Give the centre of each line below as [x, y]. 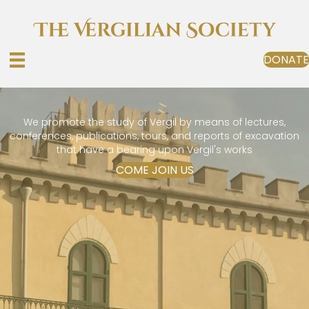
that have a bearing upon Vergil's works [154, 150]
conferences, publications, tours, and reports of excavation [154, 136]
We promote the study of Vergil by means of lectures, [154, 122]
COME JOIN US [154, 170]
